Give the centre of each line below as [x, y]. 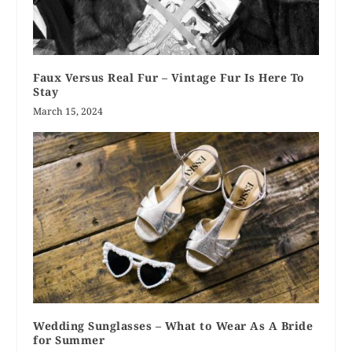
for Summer [69, 339]
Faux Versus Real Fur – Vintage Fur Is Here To [169, 77]
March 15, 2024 [68, 111]
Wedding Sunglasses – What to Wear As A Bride [173, 325]
